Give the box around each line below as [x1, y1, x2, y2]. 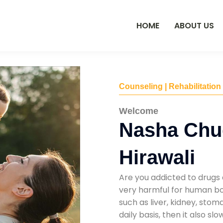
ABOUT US [174, 19, 214, 31]
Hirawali [119, 146, 195, 168]
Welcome [119, 106, 158, 116]
